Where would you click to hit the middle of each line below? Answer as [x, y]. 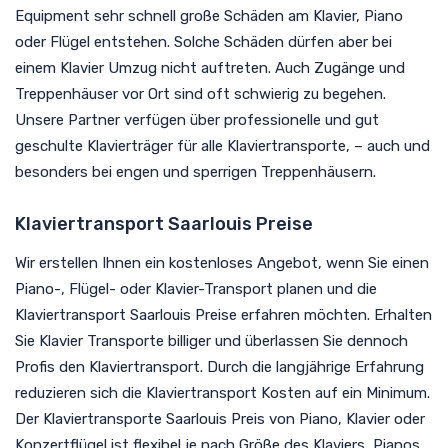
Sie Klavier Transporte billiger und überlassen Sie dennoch [211, 340]
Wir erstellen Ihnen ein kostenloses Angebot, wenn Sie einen [222, 262]
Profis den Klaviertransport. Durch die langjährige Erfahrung [219, 366]
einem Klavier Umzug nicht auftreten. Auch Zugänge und [210, 67]
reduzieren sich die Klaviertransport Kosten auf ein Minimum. [222, 392]
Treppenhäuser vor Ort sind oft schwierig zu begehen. [200, 93]
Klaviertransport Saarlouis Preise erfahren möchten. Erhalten [223, 314]
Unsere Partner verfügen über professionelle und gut [197, 119]
